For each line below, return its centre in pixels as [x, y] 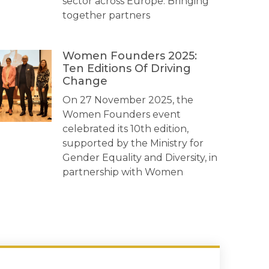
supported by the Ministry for [133, 143]
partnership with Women [123, 172]
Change [85, 81]
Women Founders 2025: [130, 56]
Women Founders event [122, 114]
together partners [106, 15]
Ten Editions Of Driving [127, 68]
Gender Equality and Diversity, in [140, 158]
